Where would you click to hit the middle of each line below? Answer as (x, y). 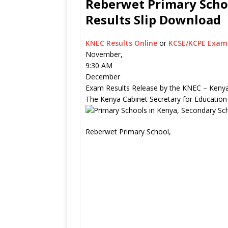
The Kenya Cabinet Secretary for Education (156, 99)
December (103, 77)
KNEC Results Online (122, 43)
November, (104, 54)
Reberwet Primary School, (128, 132)
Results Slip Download (153, 20)
